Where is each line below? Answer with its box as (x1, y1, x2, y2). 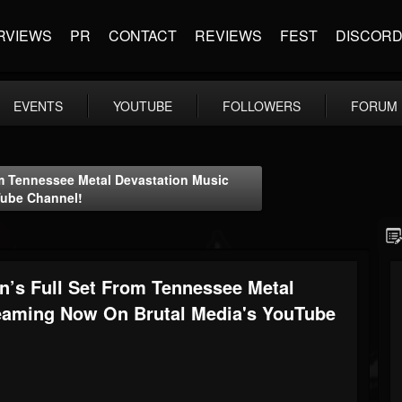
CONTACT (109, 25, 177, 46)
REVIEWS (195, 25, 262, 46)
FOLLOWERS (223, 97, 301, 115)
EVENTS (13, 97, 63, 115)
